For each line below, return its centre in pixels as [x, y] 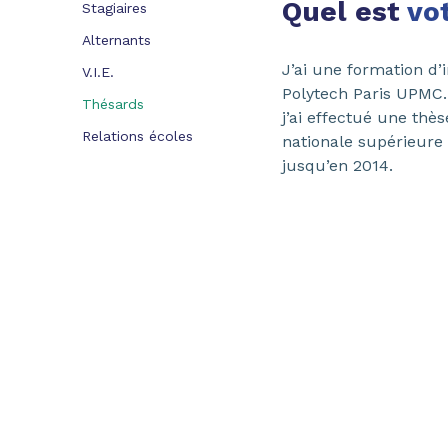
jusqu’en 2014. [337, 165]
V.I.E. [98, 72]
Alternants [116, 40]
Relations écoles [137, 136]
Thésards [113, 104]
